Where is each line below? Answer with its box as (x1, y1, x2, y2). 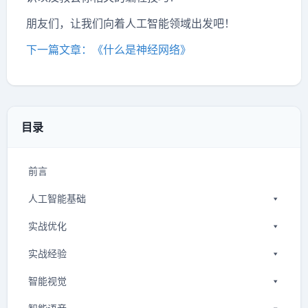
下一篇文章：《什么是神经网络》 (26, 43, 191, 57)
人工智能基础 (28, 192, 86, 205)
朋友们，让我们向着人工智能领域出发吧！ (26, 16, 235, 31)
